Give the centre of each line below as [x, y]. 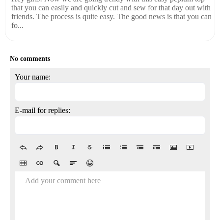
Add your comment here [63, 180]
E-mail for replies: [42, 110]
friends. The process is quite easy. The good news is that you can [111, 16]
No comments [30, 58]
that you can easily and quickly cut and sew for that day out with [111, 7]
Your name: [33, 77]
